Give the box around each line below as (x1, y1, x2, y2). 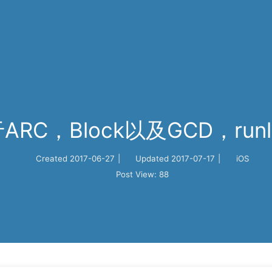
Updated (135, 154, 169, 163)
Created (35, 154, 67, 163)
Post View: (115, 169, 157, 179)
